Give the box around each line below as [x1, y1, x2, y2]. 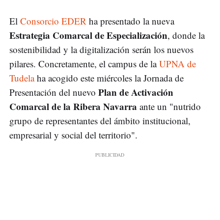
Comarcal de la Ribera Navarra [9, 100, 137, 113]
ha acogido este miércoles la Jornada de [34, 72, 184, 84]
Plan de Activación [98, 85, 173, 99]
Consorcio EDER [20, 15, 86, 27]
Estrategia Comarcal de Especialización [9, 28, 167, 42]
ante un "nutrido [137, 100, 201, 113]
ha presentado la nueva [86, 15, 174, 27]
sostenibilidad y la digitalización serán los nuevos [9, 43, 193, 56]
